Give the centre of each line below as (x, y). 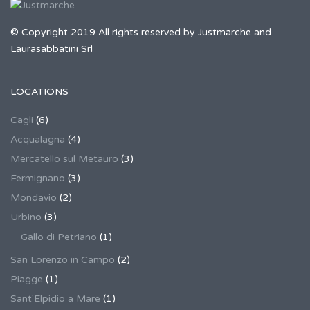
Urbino (26, 217)
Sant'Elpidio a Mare (55, 299)
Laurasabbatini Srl (52, 49)
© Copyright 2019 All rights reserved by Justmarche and (141, 32)
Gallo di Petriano (59, 237)
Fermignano (38, 178)
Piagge (27, 279)
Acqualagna (38, 139)
